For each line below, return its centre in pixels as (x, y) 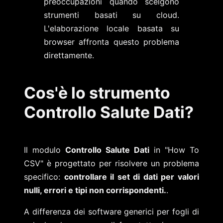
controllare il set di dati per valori (132, 176)
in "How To (174, 150)
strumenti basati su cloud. (111, 15)
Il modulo (45, 150)
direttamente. (69, 55)
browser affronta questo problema (111, 42)
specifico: (44, 176)
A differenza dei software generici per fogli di (111, 211)
